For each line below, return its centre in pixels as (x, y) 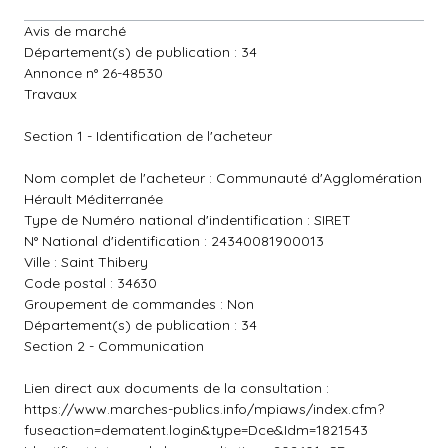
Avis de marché (75, 31)
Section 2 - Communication (114, 346)
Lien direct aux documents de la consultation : (176, 388)
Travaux (50, 94)
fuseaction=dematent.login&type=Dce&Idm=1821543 (196, 430)
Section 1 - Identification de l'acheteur (148, 136)
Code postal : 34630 (90, 283)
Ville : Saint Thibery (86, 262)
